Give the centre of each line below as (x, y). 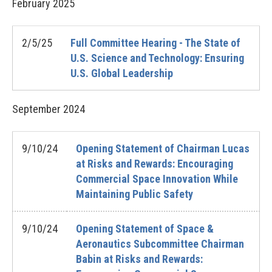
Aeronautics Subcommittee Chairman (160, 244)
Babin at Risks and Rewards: (139, 259)
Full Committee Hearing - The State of (155, 43)
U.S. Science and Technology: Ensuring (157, 58)
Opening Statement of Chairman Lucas (163, 148)
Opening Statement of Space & (145, 229)
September (36, 109)
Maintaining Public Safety (134, 194)
